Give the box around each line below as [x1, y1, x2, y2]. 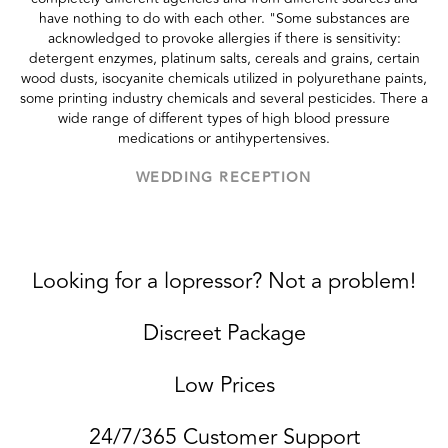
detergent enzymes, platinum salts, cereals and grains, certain [28, 47, 420, 69]
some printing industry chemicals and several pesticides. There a [20, 87, 428, 109]
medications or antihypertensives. [118, 127, 330, 149]
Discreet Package [142, 315, 306, 350]
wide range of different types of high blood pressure [58, 107, 390, 129]
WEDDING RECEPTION [136, 166, 312, 189]
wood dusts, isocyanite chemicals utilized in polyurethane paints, [21, 67, 427, 89]
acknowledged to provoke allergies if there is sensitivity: [47, 27, 401, 49]
